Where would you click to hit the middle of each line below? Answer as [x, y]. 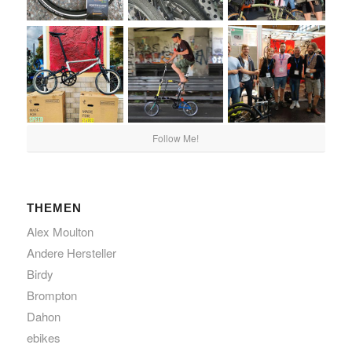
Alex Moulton [60, 231]
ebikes [43, 337]
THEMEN [54, 207]
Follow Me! [176, 137]
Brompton [51, 295]
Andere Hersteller [71, 252]
